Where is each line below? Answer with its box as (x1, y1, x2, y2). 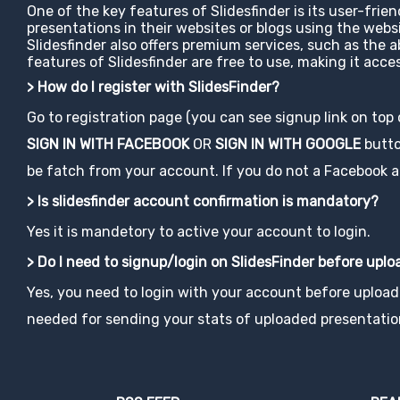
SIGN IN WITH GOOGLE (215, 136, 361, 153)
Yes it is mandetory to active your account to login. (27, 223, 371, 240)
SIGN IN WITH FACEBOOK (27, 136, 189, 153)
